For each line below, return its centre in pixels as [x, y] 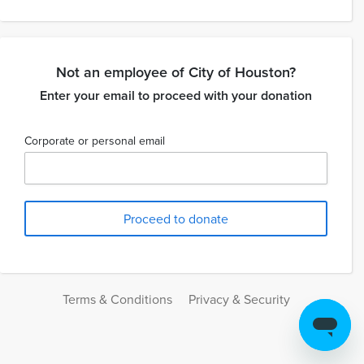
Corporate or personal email [95, 141]
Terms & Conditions [117, 299]
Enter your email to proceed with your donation [176, 96]
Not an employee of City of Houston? [176, 72]
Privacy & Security [239, 299]
